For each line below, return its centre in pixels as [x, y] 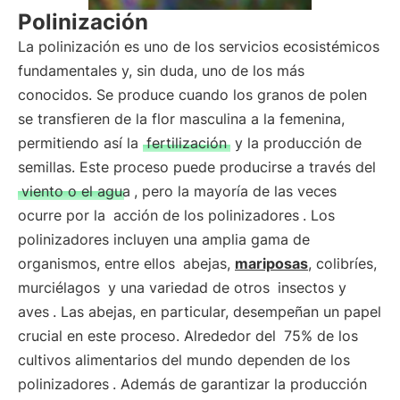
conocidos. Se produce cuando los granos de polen [192, 95]
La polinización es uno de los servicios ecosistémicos [199, 46]
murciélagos [59, 287]
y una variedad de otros [189, 287]
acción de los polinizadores [206, 215]
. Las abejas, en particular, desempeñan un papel [217, 312]
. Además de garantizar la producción [240, 384]
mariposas [271, 263]
